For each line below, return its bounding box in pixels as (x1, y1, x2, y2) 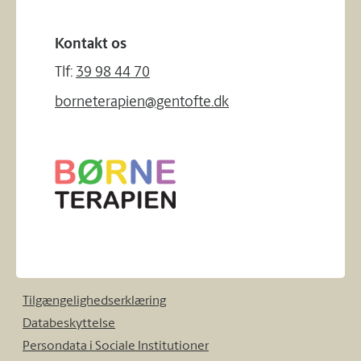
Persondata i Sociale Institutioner (23, 340, 209, 353)
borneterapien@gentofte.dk (55, 95, 229, 110)
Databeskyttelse (23, 317, 115, 330)
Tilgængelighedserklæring (23, 295, 166, 308)
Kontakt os (55, 37, 133, 52)
